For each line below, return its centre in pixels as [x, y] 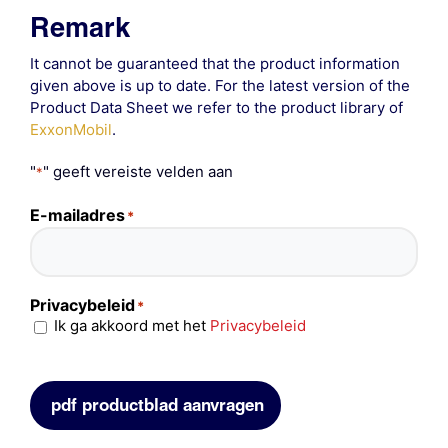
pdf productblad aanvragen [157, 404]
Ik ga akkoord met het [131, 326]
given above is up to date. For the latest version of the [219, 86]
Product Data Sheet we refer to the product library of [216, 108]
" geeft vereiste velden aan [137, 172]
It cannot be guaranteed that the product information [214, 64]
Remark [79, 28]
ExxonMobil [70, 130]
